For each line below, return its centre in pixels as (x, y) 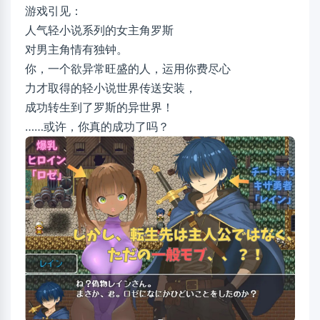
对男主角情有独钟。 (76, 50)
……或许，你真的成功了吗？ (97, 127)
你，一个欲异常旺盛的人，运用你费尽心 (128, 69)
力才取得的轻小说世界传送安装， (111, 88)
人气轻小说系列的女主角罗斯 (99, 30)
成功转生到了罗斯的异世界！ (99, 107)
